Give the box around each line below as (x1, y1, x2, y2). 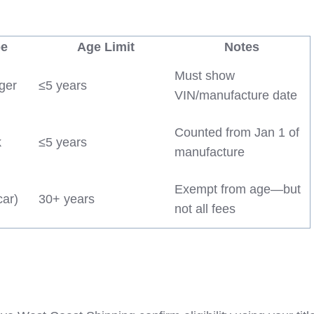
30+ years (38, 191, 95, 206)
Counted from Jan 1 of (174, 125, 299, 139)
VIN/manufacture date (174, 88, 297, 102)
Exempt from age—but (174, 182, 301, 196)
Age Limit (76, 39, 135, 54)
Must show (174, 68, 235, 83)
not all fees (174, 201, 235, 216)
